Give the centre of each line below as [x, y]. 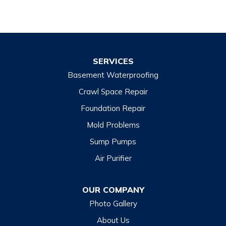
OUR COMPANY [113, 190]
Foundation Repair [113, 108]
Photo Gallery [113, 204]
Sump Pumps [113, 142]
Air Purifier [113, 158]
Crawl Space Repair [113, 92]
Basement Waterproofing [113, 75]
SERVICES [113, 61]
